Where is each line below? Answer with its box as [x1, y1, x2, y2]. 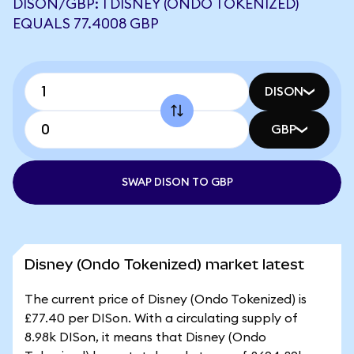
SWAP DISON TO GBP [121, 177, 233, 188]
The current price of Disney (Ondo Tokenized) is [24, 293, 307, 306]
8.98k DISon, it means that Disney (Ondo [24, 331, 266, 344]
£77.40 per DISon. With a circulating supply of [24, 312, 298, 325]
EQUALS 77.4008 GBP [13, 17, 159, 31]
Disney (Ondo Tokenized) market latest [24, 256, 304, 273]
